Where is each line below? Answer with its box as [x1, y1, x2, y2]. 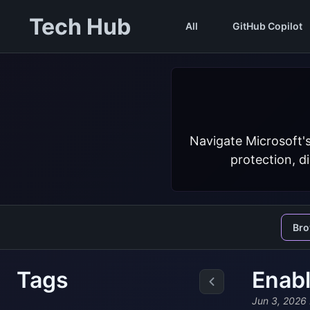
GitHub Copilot [232, 20, 302, 32]
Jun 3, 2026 [252, 295, 307, 307]
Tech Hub [28, 12, 131, 40]
